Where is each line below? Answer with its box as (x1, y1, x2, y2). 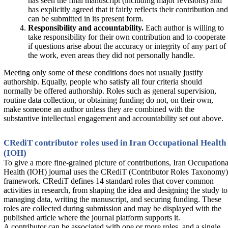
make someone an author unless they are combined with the (4, 105, 194, 113)
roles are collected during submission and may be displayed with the (4, 204, 221, 213)
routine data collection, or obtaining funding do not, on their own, (4, 96, 213, 104)
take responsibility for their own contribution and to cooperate (28, 33, 225, 41)
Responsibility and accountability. (28, 23, 144, 32)
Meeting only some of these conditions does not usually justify (4, 68, 203, 77)
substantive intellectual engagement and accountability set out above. (4, 114, 223, 123)
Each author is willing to (144, 23, 224, 32)
